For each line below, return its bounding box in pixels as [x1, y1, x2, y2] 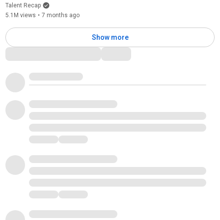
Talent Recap [5, 1, 41, 9]
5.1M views [5, 11, 36, 19]
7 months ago [41, 11, 80, 19]
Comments [4, 47, 50, 58]
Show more [91, 33, 129, 41]
